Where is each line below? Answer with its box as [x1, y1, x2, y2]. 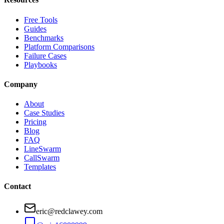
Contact [4, 182, 31, 191]
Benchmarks [24, 33, 63, 42]
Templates [24, 162, 56, 171]
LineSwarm [24, 144, 61, 153]
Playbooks [24, 60, 57, 69]
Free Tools [24, 15, 57, 24]
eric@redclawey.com [36, 206, 102, 215]
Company [4, 79, 37, 88]
